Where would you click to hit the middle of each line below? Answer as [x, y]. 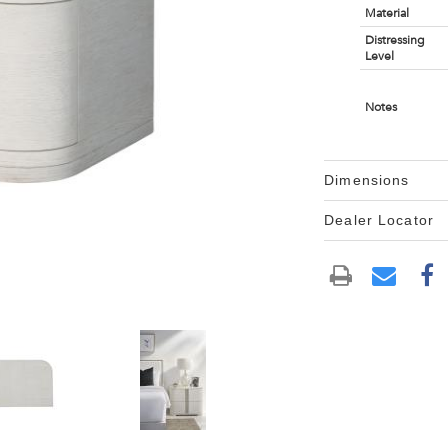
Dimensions [367, 180]
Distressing [394, 40]
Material [386, 13]
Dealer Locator [379, 220]
